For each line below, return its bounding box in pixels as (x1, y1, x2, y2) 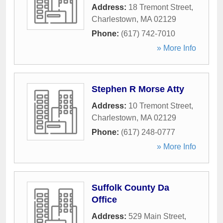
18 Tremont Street (128, 3, 191, 11)
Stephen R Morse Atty (92, 84, 184, 94)
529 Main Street (128, 212, 184, 221)
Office (92, 195, 117, 205)
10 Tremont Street (128, 102, 191, 110)
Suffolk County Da (92, 183, 169, 193)
